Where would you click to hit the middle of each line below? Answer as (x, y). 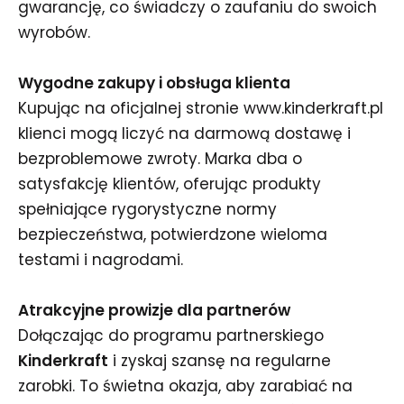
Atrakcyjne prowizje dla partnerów (154, 310)
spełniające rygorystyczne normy (147, 209)
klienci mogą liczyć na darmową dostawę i (184, 133)
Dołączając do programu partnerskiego (171, 335)
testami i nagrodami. (101, 260)
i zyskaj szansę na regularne (220, 361)
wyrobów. (54, 32)
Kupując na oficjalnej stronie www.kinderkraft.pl (201, 108)
